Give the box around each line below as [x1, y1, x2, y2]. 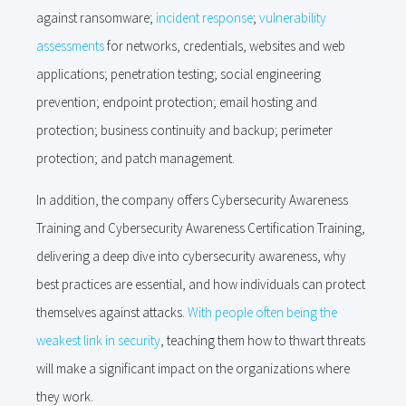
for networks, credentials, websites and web [104, 37, 345, 54]
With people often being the [188, 304, 337, 321]
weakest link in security [36, 332, 160, 349]
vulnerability [259, 9, 326, 26]
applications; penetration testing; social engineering [36, 65, 321, 82]
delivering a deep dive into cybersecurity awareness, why [36, 247, 346, 265]
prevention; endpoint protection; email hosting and [36, 93, 317, 111]
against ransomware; [36, 9, 156, 26]
